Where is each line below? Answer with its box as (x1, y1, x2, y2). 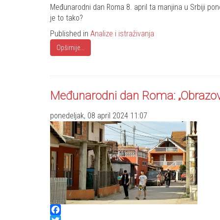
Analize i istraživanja (90, 29, 154, 39)
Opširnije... (56, 44, 84, 52)
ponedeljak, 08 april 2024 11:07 (50, 111, 147, 121)
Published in (50, 29, 90, 39)
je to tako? (50, 13, 83, 23)
